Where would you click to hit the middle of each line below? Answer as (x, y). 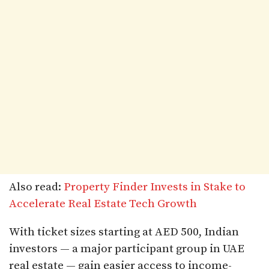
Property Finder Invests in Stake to (155, 187)
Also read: (36, 187)
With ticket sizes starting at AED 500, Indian (124, 232)
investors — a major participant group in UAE (127, 249)
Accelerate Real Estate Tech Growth (103, 204)
